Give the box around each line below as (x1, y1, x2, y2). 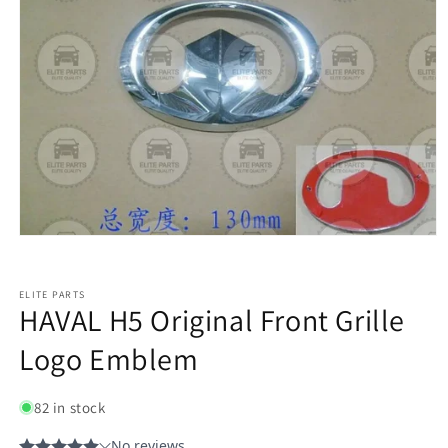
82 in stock (34, 397, 106, 417)
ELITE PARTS (19, 287, 86, 301)
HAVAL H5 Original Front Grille (19, 299, 406, 340)
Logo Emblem (19, 338, 199, 379)
